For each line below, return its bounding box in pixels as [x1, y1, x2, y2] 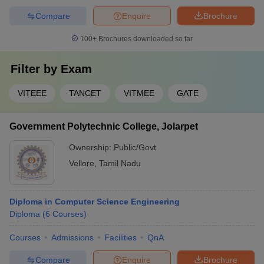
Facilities [104, 233, 137, 242]
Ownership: [69, 143, 114, 152]
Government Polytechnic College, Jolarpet [9, 121, 198, 131]
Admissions [51, 233, 94, 242]
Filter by [11, 62, 61, 75]
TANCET [69, 88, 101, 98]
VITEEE [18, 88, 47, 98]
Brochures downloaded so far [97, 35, 193, 43]
